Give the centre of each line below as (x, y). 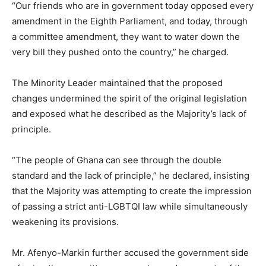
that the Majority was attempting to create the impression (132, 191)
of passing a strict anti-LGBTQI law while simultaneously (130, 206)
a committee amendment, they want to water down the (126, 37)
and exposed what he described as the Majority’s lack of (129, 114)
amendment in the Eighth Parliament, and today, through (130, 21)
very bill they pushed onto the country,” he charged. (120, 52)
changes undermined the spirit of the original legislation (129, 98)
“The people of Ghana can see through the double (117, 160)
